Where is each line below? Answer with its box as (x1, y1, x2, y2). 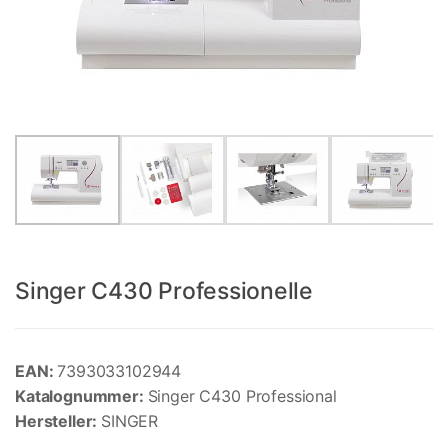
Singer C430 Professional (147, 386, 337, 407)
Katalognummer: (15, 386, 148, 407)
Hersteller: (15, 411, 102, 432)
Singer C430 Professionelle (15, 277, 314, 306)
